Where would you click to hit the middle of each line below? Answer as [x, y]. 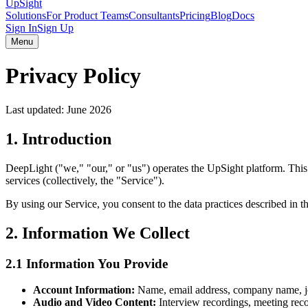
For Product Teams [87, 15]
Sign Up [55, 28]
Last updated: [36, 109]
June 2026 [89, 109]
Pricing [195, 15]
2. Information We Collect [98, 233]
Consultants [154, 15]
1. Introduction [58, 139]
